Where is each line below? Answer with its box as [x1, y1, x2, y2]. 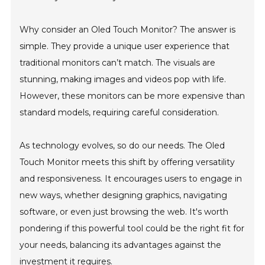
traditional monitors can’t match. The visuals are [20, 57, 216, 68]
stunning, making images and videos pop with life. [20, 74, 227, 85]
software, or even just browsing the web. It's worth [20, 206, 229, 217]
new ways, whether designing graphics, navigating [20, 190, 228, 201]
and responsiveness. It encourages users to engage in [20, 173, 243, 184]
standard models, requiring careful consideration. [20, 107, 219, 118]
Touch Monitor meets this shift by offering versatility [20, 157, 235, 167]
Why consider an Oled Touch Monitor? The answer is [20, 24, 236, 35]
